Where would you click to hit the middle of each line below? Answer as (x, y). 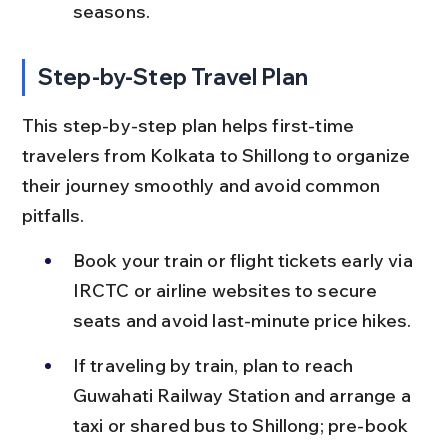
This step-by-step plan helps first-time (190, 125)
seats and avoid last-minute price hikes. (242, 320)
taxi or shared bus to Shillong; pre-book (242, 425)
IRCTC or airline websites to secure (227, 290)
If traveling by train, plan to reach (215, 365)
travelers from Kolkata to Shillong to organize (218, 155)
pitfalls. (53, 215)
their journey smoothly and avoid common (203, 185)
